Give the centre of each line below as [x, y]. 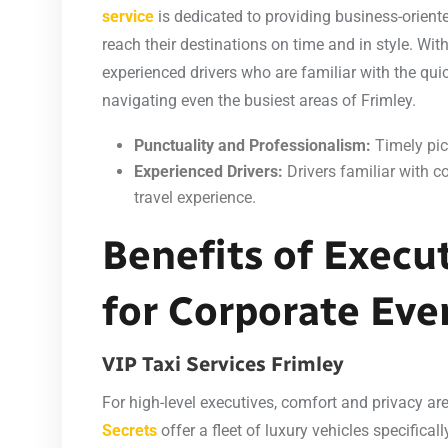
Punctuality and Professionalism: [252, 145]
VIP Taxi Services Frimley [223, 363]
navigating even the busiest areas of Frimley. [259, 100]
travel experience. [195, 197]
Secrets [129, 430]
